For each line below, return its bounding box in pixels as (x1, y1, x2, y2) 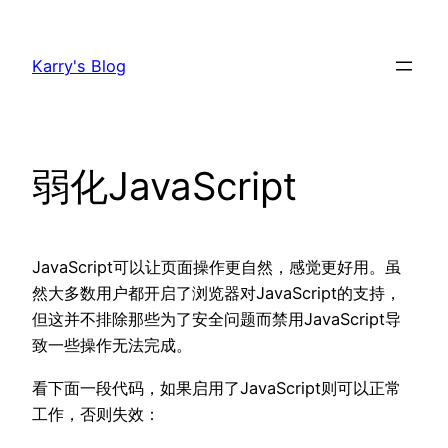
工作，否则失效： (32, 403, 160, 424)
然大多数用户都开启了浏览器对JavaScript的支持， (32, 283, 401, 304)
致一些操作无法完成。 (32, 335, 192, 356)
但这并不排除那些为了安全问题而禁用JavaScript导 (32, 309, 401, 330)
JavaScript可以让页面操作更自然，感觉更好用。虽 (32, 257, 401, 278)
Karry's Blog (32, 56, 126, 77)
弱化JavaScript (32, 163, 297, 210)
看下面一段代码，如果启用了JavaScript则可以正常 (32, 377, 401, 398)
